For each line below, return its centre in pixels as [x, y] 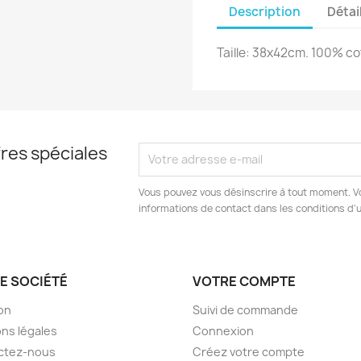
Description [265, 12]
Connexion [223, 330]
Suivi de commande [245, 309]
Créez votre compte [249, 351]
